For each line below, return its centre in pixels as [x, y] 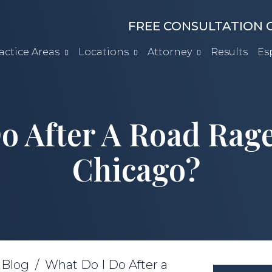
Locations [104, 52]
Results [229, 52]
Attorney [170, 52]
